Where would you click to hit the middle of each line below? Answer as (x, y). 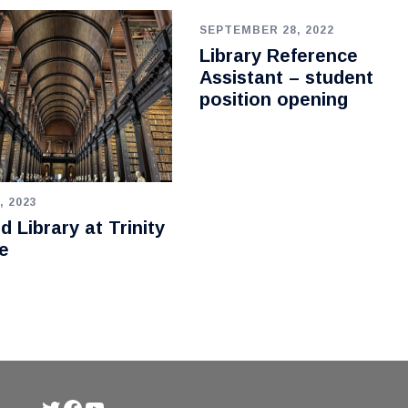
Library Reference (278, 55)
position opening (273, 99)
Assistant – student (286, 77)
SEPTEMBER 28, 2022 (266, 30)
